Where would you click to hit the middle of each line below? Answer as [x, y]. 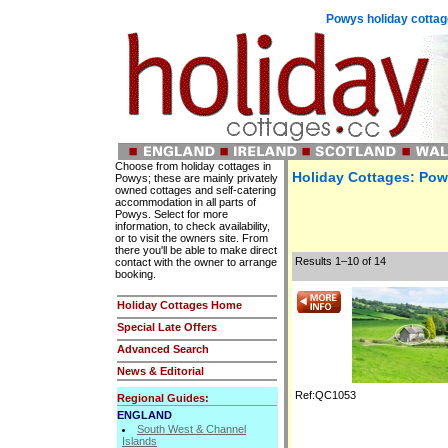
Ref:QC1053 [324, 394]
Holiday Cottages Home [179, 304]
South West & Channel [191, 428]
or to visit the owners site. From [191, 237]
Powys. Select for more [171, 213]
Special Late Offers [167, 326]
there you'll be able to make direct [196, 249]
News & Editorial [160, 370]
